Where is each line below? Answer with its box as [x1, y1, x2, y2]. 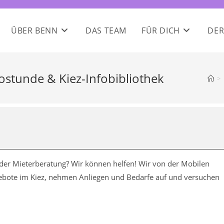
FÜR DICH [141, 25, 180, 36]
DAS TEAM [85, 25, 126, 36]
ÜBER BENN [11, 25, 58, 36]
